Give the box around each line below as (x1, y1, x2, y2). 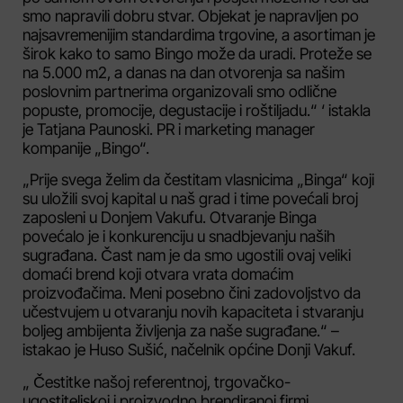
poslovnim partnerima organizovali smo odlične (22, 81, 336, 101)
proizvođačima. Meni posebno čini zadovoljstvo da (22, 283, 361, 303)
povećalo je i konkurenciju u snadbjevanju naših (22, 227, 336, 246)
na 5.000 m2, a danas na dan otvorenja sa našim (22, 62, 345, 82)
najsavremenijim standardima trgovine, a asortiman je (22, 24, 375, 44)
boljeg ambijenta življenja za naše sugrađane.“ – (22, 321, 339, 341)
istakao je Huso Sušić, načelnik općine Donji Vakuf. (22, 340, 355, 360)
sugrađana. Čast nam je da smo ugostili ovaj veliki (22, 246, 351, 265)
